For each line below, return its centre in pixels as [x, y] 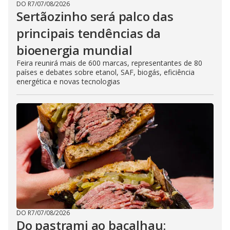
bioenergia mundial [74, 50]
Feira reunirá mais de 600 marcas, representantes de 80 [109, 63]
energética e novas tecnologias [68, 81]
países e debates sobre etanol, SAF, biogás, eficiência [106, 72]
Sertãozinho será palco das [95, 16]
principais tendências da [89, 33]
